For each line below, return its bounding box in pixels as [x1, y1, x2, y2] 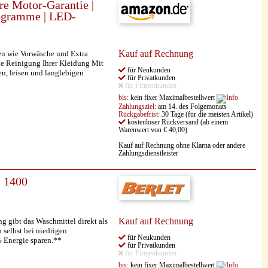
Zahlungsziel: [118, 103, 156, 111]
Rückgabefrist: [118, 111, 160, 118]
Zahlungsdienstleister [118, 150, 178, 157]
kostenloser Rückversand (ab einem [126, 118, 228, 126]
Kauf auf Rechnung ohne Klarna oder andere [118, 142, 245, 150]
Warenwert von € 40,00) [118, 126, 187, 134]
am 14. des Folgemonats [156, 103, 227, 111]
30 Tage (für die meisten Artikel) [160, 111, 253, 118]
